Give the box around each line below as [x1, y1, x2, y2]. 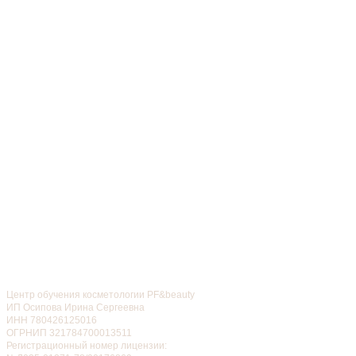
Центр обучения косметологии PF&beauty [6, 288, 195, 300]
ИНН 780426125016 [6, 314, 97, 326]
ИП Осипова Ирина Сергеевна [6, 301, 145, 313]
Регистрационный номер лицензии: [6, 339, 167, 351]
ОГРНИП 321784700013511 [6, 327, 132, 339]
